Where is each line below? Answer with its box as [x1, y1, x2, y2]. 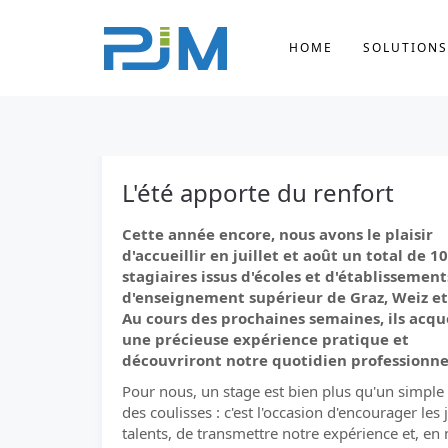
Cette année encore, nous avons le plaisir [122, 224, 433, 244]
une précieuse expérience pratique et [122, 329, 409, 349]
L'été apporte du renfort [122, 176, 394, 209]
